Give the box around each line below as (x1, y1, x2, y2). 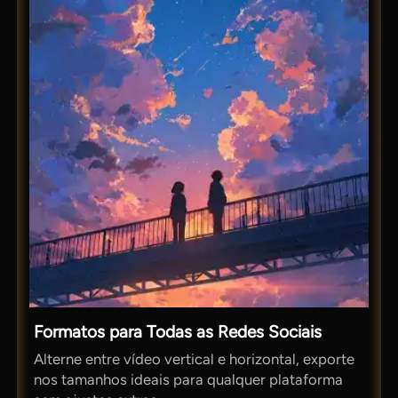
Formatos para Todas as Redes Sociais (34, 322, 322, 343)
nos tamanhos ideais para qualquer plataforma (34, 370, 344, 388)
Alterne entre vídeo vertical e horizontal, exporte (34, 349, 355, 368)
